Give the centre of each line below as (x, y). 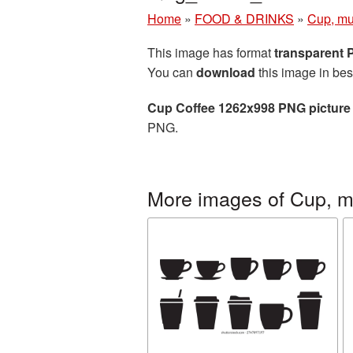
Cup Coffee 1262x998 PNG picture (249, 108)
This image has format (211, 52)
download (226, 72)
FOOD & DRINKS (244, 19)
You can (172, 72)
